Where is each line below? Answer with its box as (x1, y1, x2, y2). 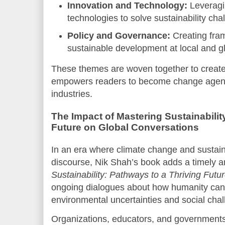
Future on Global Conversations (51, 122, 199, 133)
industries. (51, 89, 92, 99)
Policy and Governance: (67, 30, 171, 41)
